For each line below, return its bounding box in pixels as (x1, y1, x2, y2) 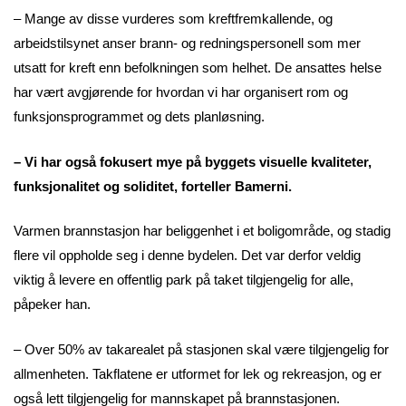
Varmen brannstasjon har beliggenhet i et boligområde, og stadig (14, 223, 391, 239)
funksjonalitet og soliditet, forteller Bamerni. (14, 178, 292, 194)
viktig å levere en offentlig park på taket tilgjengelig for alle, (14, 272, 353, 288)
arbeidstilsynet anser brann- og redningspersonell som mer (14, 35, 361, 52)
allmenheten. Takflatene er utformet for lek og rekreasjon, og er (14, 365, 382, 382)
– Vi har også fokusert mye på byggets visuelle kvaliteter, (14, 153, 372, 169)
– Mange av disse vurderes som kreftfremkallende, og (14, 11, 333, 27)
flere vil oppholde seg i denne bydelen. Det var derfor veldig (14, 247, 361, 264)
